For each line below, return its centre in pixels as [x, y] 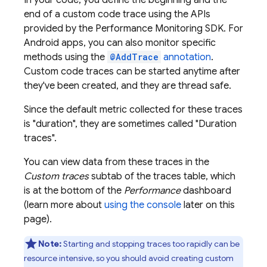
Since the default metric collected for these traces [133, 110]
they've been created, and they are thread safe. [128, 86]
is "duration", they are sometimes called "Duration [130, 124]
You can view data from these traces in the [117, 162]
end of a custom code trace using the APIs [117, 14]
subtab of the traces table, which [162, 176]
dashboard [206, 191]
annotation [186, 57]
